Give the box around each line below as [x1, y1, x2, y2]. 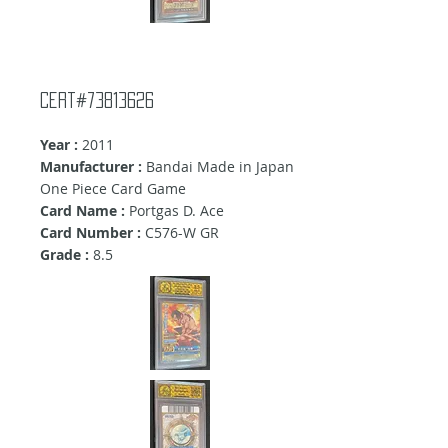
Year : [40, 135, 78, 155]
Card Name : [40, 201, 129, 221]
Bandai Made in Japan [142, 157, 294, 177]
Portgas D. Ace [129, 201, 224, 221]
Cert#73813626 [40, 92, 154, 109]
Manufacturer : [40, 157, 142, 177]
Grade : [40, 245, 89, 265]
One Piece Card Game [40, 179, 186, 199]
